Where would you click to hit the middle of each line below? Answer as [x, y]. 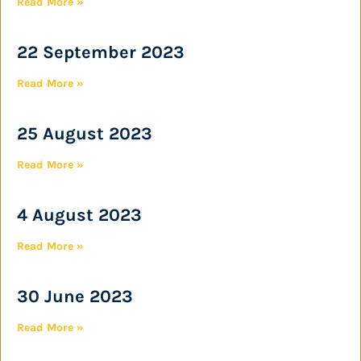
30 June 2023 [75, 297]
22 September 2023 [101, 52]
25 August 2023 [85, 134]
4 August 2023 [79, 215]
